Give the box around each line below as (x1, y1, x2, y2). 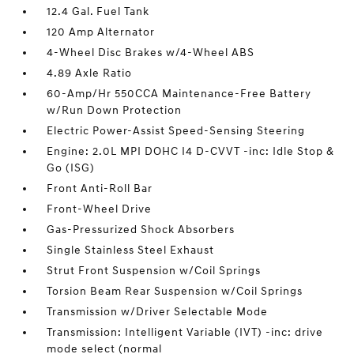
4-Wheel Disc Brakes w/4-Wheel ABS (47, 46, 255, 59)
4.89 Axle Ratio (47, 66, 133, 80)
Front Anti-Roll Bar (47, 182, 153, 195)
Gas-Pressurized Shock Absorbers (47, 223, 235, 236)
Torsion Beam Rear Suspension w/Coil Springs (47, 284, 303, 298)
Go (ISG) (47, 161, 96, 175)
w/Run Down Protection (47, 104, 183, 117)
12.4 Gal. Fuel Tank (47, 5, 150, 18)
